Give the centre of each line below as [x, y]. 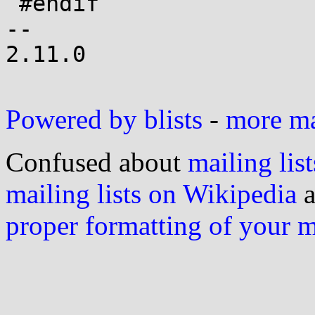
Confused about [97, 162]
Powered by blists [104, 119]
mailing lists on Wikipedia [151, 194]
